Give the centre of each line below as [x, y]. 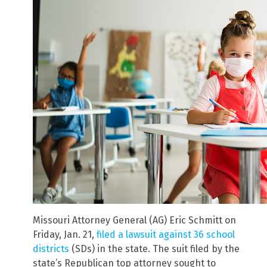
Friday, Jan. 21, [65, 235]
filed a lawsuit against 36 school [166, 235]
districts [51, 249]
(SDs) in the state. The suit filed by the [154, 249]
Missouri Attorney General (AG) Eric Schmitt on [134, 221]
